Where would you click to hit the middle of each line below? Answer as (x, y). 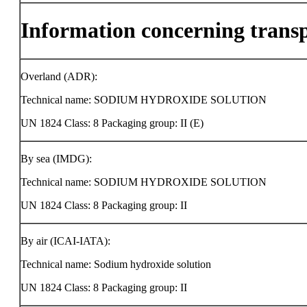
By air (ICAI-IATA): (65, 241)
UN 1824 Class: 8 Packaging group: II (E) (112, 123)
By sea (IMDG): (56, 159)
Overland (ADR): (59, 76)
